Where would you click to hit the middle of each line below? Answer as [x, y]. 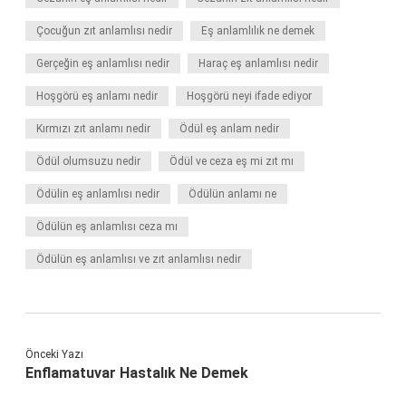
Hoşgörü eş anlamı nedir [97, 96]
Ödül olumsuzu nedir [88, 161]
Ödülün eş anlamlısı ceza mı [107, 227]
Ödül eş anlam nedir [229, 129]
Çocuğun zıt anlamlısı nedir [104, 31]
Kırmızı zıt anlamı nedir [93, 129]
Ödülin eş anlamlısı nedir [98, 194]
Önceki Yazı [54, 354]
